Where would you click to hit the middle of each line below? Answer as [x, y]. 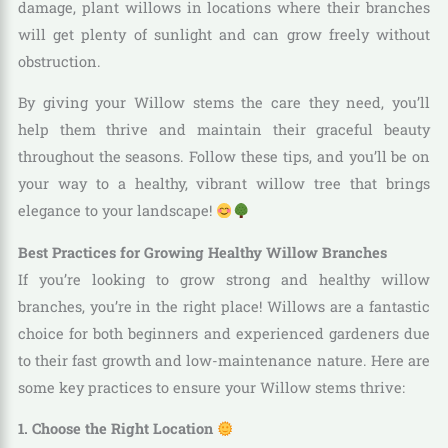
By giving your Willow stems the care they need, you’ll [224, 103]
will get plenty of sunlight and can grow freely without [224, 34]
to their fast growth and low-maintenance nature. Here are [224, 360]
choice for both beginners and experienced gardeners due [224, 333]
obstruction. [59, 61]
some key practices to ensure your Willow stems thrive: [211, 387]
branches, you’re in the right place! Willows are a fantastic [224, 306]
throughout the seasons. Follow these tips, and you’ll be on [224, 157]
